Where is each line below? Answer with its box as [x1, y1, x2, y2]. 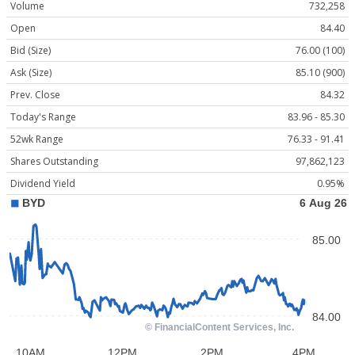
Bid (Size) [10, 44, 51, 58]
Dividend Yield [10, 177, 75, 191]
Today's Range [10, 110, 76, 124]
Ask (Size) [10, 66, 52, 80]
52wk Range [10, 132, 63, 147]
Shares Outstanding [10, 155, 98, 169]
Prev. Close [10, 88, 60, 102]
